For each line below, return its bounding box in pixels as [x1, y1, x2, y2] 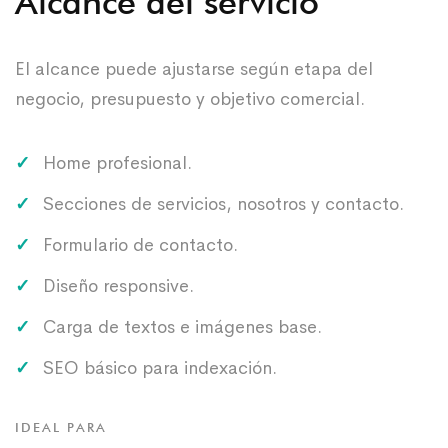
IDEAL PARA [15, 418, 107, 435]
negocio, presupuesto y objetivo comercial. [15, 87, 365, 110]
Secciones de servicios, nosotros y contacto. [43, 192, 404, 215]
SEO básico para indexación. [43, 356, 277, 379]
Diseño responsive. [43, 274, 194, 297]
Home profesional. [43, 151, 192, 174]
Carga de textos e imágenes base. [43, 315, 322, 338]
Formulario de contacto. [43, 233, 238, 256]
